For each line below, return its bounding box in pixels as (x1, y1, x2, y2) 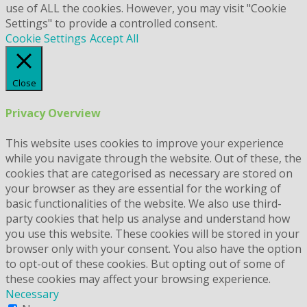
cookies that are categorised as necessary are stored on (5, 165, 293, 181)
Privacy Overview (5, 106, 101, 121)
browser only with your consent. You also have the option (5, 241, 302, 256)
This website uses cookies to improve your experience (5, 135, 284, 151)
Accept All (90, 31, 138, 46)
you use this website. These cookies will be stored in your (5, 225, 299, 241)
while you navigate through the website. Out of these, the (5, 150, 302, 166)
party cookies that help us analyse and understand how (5, 210, 290, 226)
